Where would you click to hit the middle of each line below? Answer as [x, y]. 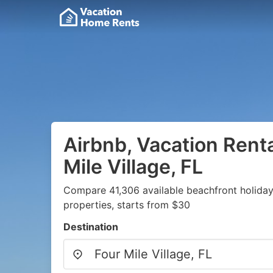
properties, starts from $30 [127, 205]
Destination [91, 227]
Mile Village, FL [133, 167]
